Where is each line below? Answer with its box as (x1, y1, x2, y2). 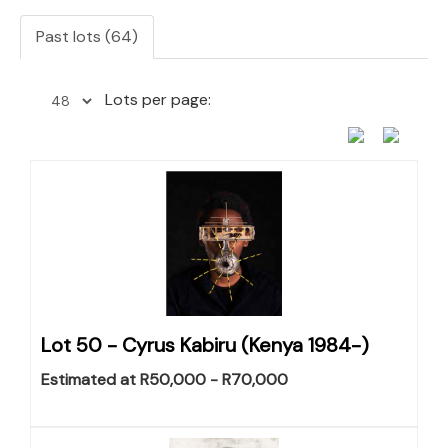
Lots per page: (105, 89, 211, 110)
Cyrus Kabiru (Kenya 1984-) (122, 332, 369, 358)
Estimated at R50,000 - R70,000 (41, 369, 288, 390)
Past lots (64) (36, 26, 138, 47)
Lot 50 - (41, 332, 122, 358)
